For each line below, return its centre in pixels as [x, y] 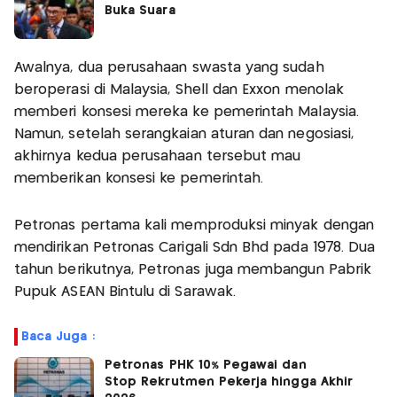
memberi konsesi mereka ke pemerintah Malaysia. [187, 112]
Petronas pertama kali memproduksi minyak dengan [195, 225]
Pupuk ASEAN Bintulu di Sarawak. [125, 292]
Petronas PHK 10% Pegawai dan [206, 365]
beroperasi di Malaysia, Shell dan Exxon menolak [179, 90]
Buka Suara [140, 10]
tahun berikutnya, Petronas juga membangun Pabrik [193, 269]
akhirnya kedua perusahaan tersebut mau [158, 156]
